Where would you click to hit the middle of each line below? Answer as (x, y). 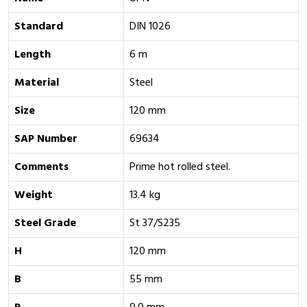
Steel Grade (45, 223)
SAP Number (46, 139)
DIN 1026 (150, 27)
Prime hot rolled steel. (180, 167)
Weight (34, 195)
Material (37, 83)
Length (33, 55)
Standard (39, 27)
